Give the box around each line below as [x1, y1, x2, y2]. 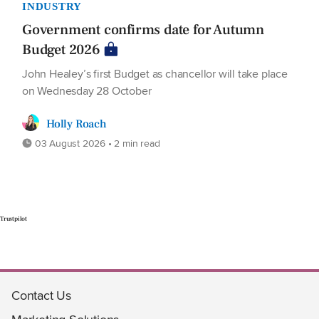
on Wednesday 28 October [22, 82, 152, 99]
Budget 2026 [22, 40, 100, 59]
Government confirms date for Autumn [22, 20, 264, 39]
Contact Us [11, 286, 71, 304]
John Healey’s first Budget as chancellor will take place [22, 65, 288, 82]
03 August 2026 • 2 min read [32, 135, 160, 150]
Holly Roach [46, 116, 107, 131]
